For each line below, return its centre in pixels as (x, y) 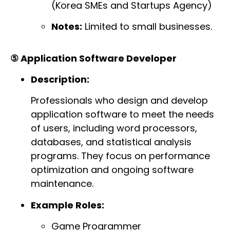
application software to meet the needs (122, 114)
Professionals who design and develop (119, 101)
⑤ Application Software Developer (93, 58)
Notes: (67, 27)
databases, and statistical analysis (111, 142)
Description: (60, 79)
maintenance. (62, 184)
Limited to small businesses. (147, 27)
